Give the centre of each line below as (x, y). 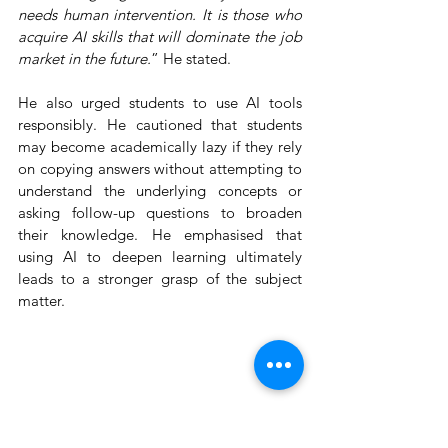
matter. (41, 300)
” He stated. (191, 58)
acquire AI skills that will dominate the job (160, 36)
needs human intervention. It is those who (160, 14)
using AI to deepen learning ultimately (160, 256)
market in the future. (84, 58)
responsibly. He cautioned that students (160, 124)
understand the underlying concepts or (160, 190)
